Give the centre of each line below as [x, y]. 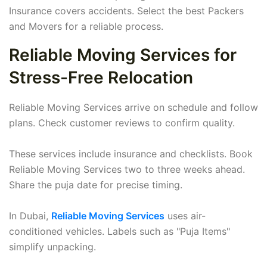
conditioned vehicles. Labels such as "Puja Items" [119, 232]
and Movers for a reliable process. [86, 27]
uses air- [185, 216]
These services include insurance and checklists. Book [131, 154]
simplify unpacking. [52, 247]
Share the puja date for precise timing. [96, 185]
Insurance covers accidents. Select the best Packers [126, 11]
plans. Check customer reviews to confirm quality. [122, 123]
